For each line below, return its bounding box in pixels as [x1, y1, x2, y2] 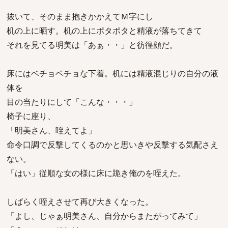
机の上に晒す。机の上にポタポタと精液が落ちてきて [7, 25, 202, 36]
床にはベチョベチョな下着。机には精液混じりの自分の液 [7, 68, 218, 79]
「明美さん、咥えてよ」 [7, 125, 96, 136]
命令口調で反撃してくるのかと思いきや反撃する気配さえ [7, 139, 218, 150]
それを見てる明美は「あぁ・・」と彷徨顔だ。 [7, 39, 178, 50]
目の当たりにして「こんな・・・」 [7, 96, 137, 107]
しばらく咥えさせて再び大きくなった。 [7, 196, 153, 207]
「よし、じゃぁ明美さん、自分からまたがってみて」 [7, 210, 202, 221]
